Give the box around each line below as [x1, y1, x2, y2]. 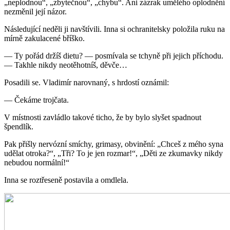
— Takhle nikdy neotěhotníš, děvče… [4, 61, 127, 70]
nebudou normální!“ [4, 158, 69, 167]
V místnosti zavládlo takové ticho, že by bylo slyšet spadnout [4, 113, 201, 122]
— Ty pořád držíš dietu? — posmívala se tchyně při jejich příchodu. [4, 51, 223, 61]
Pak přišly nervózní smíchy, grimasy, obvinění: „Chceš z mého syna [4, 140, 223, 149]
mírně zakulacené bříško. [4, 34, 85, 43]
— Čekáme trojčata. [4, 95, 69, 105]
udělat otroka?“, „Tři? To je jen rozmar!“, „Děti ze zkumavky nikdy [4, 149, 223, 158]
